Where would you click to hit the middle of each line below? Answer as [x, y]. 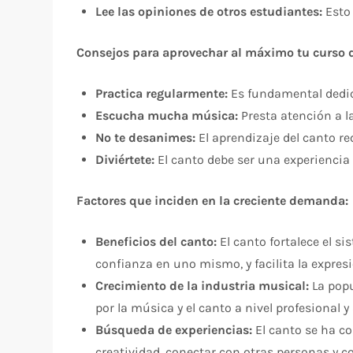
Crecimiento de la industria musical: [203, 285]
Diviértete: [125, 159]
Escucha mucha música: [167, 115]
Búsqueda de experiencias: [174, 329]
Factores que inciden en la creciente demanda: [213, 200]
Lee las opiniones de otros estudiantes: [209, 11]
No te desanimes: [146, 137]
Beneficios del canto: [156, 241]
